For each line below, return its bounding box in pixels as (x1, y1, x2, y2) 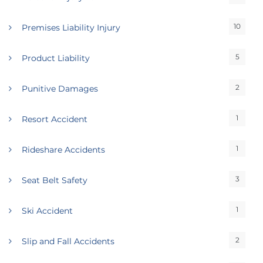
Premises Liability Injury (22, 22, 120, 33)
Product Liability (22, 53, 90, 63)
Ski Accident (22, 205, 73, 216)
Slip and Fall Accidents (22, 236, 114, 247)
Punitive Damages (22, 83, 98, 94)
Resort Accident (22, 114, 87, 124)
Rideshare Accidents (22, 144, 105, 155)
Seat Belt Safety (22, 175, 87, 186)
